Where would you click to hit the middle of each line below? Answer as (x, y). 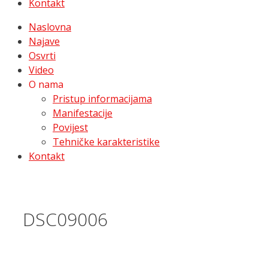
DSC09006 (65, 219)
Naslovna (50, 27)
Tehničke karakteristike (106, 142)
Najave (44, 41)
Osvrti (42, 56)
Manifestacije (83, 113)
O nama (46, 84)
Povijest (70, 127)
